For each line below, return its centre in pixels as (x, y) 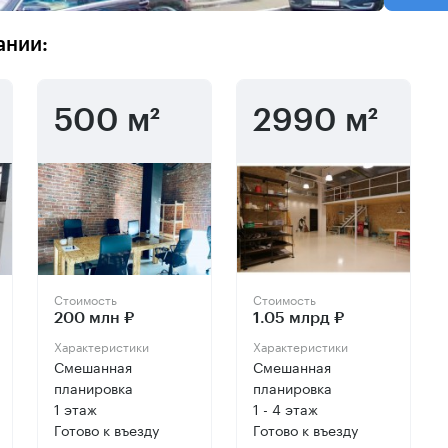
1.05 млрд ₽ (298, 318)
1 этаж (76, 408)
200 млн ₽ (94, 318)
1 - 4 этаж (285, 408)
